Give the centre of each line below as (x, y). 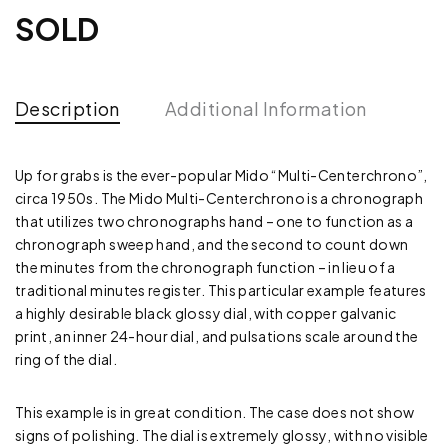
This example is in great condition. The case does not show (215, 412)
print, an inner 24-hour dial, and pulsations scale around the (217, 336)
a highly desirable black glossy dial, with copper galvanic (206, 313)
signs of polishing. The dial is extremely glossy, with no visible (222, 435)
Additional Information (265, 109)
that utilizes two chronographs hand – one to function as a (214, 221)
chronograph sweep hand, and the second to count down (212, 244)
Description (67, 109)
